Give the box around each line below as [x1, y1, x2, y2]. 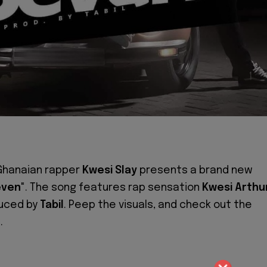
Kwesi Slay [82, 164, 137, 176]
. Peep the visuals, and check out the [64, 199, 252, 210]
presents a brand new [137, 164, 253, 176]
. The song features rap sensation [25, 182, 202, 193]
